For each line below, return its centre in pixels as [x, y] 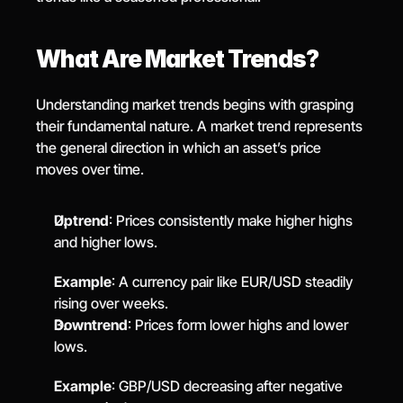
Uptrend [82, 220]
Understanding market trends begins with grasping [195, 104]
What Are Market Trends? [177, 59]
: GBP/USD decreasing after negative [228, 386]
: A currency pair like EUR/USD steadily [233, 282]
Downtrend [91, 325]
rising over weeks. [112, 303]
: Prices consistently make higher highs [231, 220]
